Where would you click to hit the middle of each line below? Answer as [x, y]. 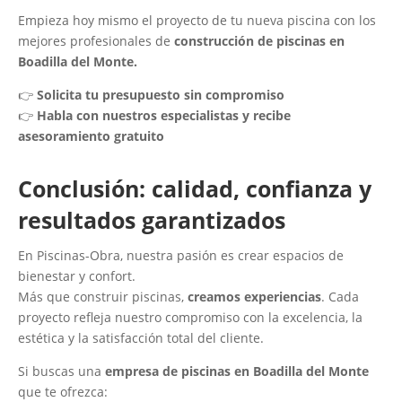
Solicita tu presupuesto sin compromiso [161, 95]
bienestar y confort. [77, 276]
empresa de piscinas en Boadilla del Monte [237, 371]
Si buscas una [61, 371]
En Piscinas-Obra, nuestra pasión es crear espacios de [181, 256]
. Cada [340, 297]
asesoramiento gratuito [91, 136]
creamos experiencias [254, 297]
